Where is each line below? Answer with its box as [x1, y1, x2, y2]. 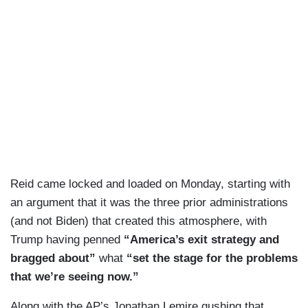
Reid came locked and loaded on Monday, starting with [10, 177, 290, 191]
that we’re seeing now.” [10, 270, 139, 284]
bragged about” [10, 252, 99, 265]
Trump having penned [10, 233, 120, 247]
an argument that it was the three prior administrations [10, 196, 288, 210]
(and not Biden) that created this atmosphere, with [10, 214, 267, 228]
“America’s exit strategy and [120, 233, 279, 247]
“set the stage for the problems [123, 252, 298, 265]
